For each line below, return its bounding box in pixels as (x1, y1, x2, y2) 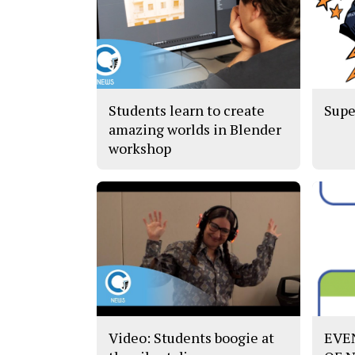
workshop (109, 139, 171, 158)
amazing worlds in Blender (109, 120, 281, 139)
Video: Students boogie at (109, 327, 274, 347)
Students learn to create (109, 101, 265, 120)
